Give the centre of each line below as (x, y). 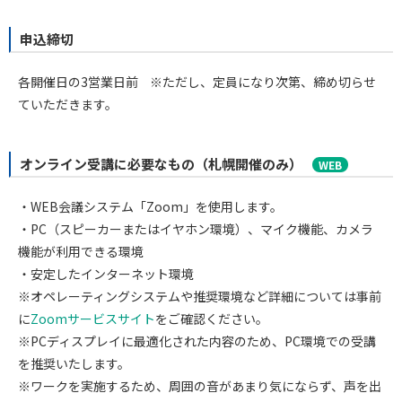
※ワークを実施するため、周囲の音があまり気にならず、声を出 (200, 385)
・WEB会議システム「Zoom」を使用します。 (150, 206)
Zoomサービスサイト (93, 318)
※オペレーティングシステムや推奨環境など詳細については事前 (200, 296)
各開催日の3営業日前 (79, 81)
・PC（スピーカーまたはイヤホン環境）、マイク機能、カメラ (196, 228)
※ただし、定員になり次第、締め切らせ (263, 81)
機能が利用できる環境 (81, 251)
